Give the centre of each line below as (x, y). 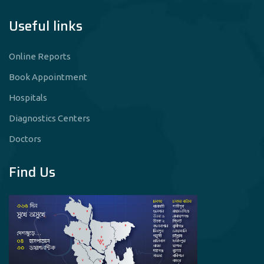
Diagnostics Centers (49, 118)
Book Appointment (48, 77)
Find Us (32, 172)
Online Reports (40, 56)
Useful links (46, 26)
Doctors (25, 139)
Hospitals (28, 98)
